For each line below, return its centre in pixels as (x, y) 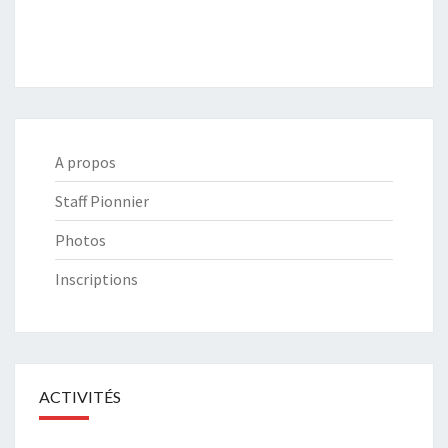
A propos (85, 161)
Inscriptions (96, 278)
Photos (80, 239)
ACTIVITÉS (80, 396)
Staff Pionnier (102, 200)
